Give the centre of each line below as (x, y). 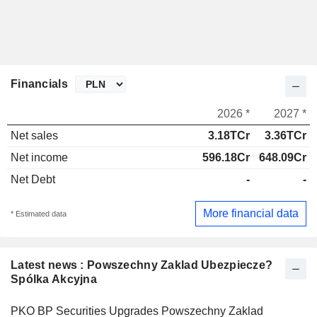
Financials (39, 84)
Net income (39, 158)
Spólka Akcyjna (54, 279)
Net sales (34, 136)
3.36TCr (286, 136)
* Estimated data (39, 213)
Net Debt (33, 180)
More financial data (251, 213)
